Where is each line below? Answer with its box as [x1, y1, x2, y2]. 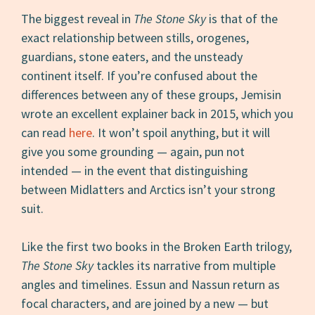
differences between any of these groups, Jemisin [21, 86, 282, 103]
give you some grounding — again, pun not [21, 143, 245, 160]
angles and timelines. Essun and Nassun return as [21, 276, 281, 292]
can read [21, 124, 70, 141]
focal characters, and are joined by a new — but [21, 295, 269, 311]
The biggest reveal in [21, 10, 134, 27]
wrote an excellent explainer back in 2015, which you [21, 105, 294, 122]
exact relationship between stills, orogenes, [21, 29, 250, 46]
